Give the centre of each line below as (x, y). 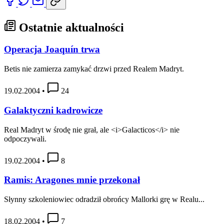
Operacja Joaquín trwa (52, 49)
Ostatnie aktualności (70, 27)
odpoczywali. (25, 138)
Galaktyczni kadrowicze (53, 110)
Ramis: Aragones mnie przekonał (72, 180)
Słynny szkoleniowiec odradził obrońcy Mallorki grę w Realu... (104, 199)
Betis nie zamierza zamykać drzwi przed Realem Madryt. (94, 69)
